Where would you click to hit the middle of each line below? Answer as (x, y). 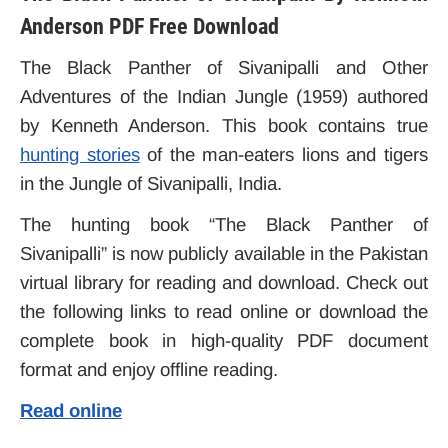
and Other (382, 67)
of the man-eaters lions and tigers (284, 154)
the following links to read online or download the (224, 311)
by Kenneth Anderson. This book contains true (224, 125)
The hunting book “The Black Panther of (224, 224)
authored (388, 96)
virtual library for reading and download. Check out (224, 282)
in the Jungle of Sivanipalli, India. (151, 183)
